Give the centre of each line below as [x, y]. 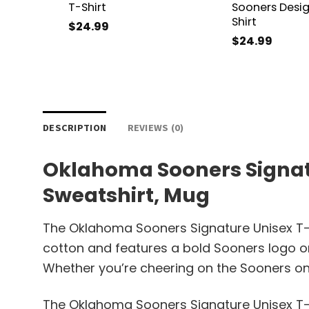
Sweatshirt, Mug [126, 195]
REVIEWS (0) [156, 127]
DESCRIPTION [75, 127]
